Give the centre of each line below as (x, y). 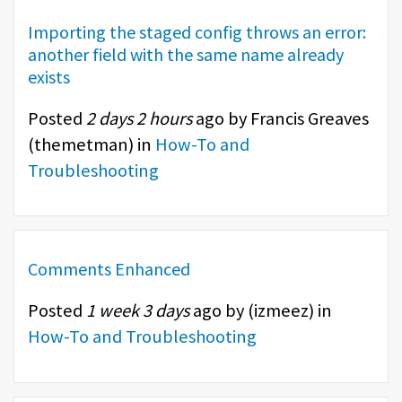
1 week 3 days (138, 311)
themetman (81, 144)
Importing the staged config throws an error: (197, 31)
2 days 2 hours (139, 118)
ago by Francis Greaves (280, 118)
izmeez (281, 311)
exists (49, 76)
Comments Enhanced (109, 269)
